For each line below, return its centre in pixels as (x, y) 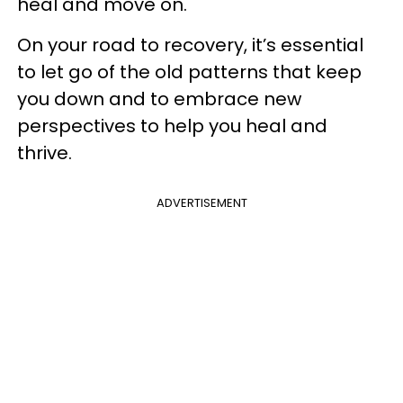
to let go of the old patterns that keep (189, 72)
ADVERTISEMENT (201, 203)
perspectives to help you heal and (172, 126)
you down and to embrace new (159, 99)
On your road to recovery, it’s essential (190, 45)
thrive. (47, 153)
